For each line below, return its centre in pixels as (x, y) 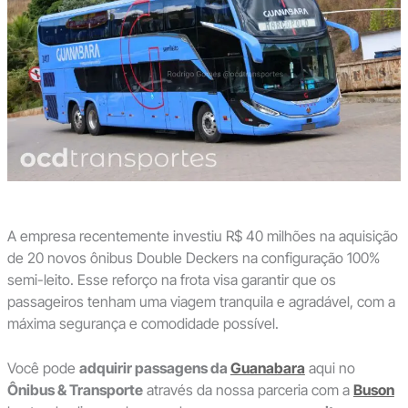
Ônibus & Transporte (75, 390)
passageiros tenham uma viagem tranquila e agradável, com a (201, 301)
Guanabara (267, 368)
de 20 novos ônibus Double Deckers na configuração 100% (193, 257)
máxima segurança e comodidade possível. (143, 323)
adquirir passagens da (154, 368)
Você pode (43, 368)
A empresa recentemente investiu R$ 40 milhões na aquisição (202, 235)
